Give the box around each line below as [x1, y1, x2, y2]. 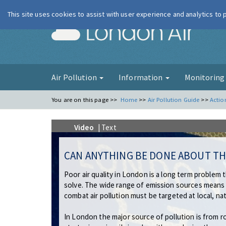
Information [118, 72, 164, 82]
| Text [96, 123, 117, 132]
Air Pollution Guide [147, 96, 200, 103]
